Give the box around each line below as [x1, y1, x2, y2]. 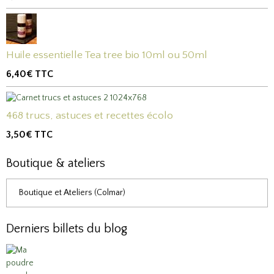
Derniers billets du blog [6, 221, 127, 235]
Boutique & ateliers [6, 156, 105, 170]
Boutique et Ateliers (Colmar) [19, 187, 125, 198]
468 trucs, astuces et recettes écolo [6, 109, 173, 122]
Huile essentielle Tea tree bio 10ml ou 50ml [6, 48, 207, 61]
